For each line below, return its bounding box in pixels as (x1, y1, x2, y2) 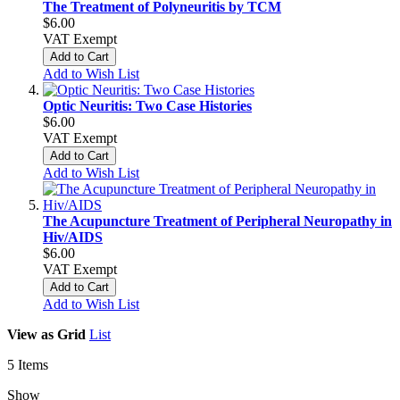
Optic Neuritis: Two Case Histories (43, 97, 252, 113)
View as (7, 326, 54, 342)
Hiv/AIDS (43, 229, 103, 245)
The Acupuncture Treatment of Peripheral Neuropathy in (43, 212, 392, 229)
